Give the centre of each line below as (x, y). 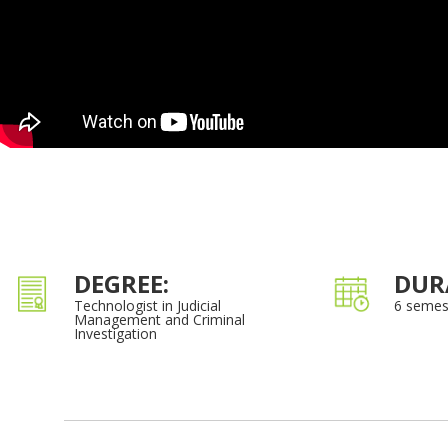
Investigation (115, 334)
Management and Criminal (159, 320)
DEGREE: (121, 284)
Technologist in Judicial (147, 306)
